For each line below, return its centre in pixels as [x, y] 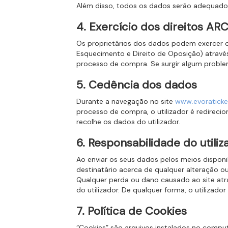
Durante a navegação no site [126, 101]
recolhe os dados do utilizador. [129, 122]
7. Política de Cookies [132, 211]
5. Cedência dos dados [137, 85]
